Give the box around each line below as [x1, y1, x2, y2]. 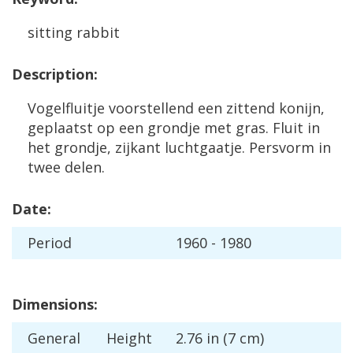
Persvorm [249, 138, 314, 157]
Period [28, 233, 72, 252]
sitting [28, 23, 72, 42]
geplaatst [28, 118, 93, 137]
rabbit [76, 23, 120, 42]
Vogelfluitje [28, 98, 105, 117]
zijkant [115, 138, 161, 157]
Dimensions [12, 295, 94, 314]
